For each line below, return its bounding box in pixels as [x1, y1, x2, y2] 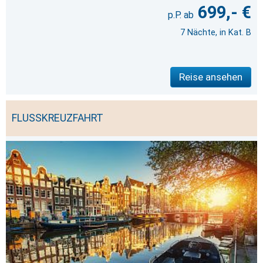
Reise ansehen [179, 71, 242, 83]
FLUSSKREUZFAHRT [12, 112, 103, 124]
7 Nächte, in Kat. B [180, 28, 251, 38]
